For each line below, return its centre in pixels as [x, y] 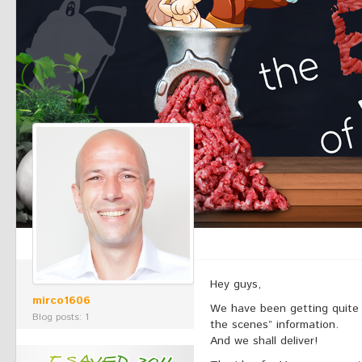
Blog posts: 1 [61, 317]
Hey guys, [236, 284]
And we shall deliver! [264, 341]
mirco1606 [61, 301]
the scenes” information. [274, 325]
